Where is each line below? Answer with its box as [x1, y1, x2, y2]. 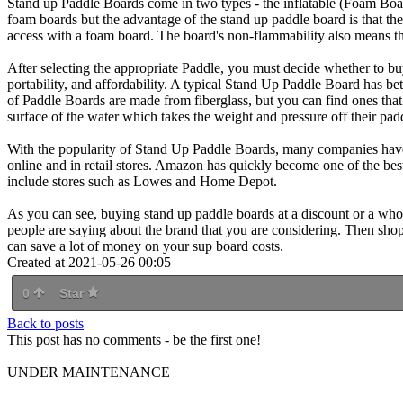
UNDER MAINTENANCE [7, 363, 170, 380]
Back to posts [7, 315, 84, 331]
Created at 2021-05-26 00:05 [7, 254, 171, 270]
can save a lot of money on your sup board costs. [7, 237, 283, 254]
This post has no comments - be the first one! [7, 331, 261, 347]
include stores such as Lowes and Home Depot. [7, 173, 277, 189]
